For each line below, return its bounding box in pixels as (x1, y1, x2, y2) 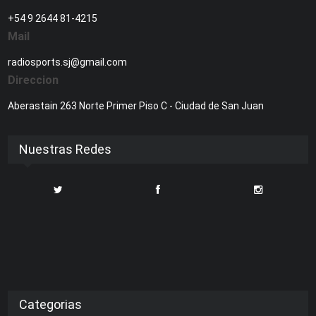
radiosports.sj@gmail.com (8, 56, 128, 68)
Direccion (8, 73, 59, 87)
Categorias (19, 296, 83, 312)
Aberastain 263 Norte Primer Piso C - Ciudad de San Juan (8, 99, 265, 111)
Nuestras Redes (19, 141, 112, 157)
